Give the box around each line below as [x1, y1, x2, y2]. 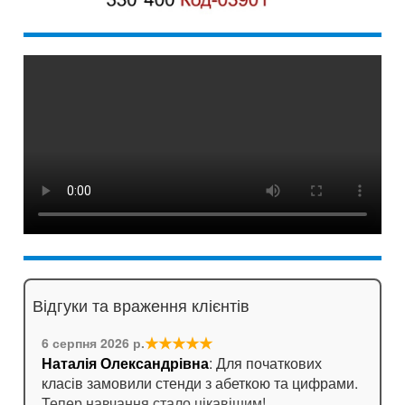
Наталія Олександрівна [42, 352, 209, 373]
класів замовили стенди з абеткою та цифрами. [42, 372, 358, 393]
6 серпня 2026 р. [42, 333, 145, 352]
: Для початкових [209, 352, 322, 373]
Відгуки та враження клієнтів [33, 292, 250, 316]
